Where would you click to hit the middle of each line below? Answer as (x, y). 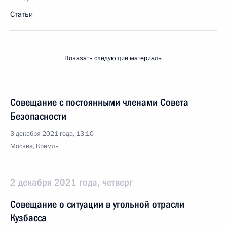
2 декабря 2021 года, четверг (71, 182)
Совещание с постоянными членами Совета (99, 102)
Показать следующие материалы (113, 58)
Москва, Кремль (34, 146)
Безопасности (38, 116)
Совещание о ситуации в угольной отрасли (97, 204)
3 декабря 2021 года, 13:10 (52, 134)
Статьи (22, 14)
